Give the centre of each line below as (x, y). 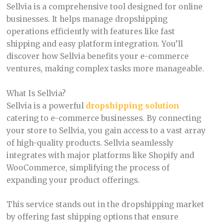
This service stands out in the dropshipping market (105, 205)
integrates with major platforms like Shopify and (100, 155)
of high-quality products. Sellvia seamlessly (90, 143)
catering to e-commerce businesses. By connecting (104, 118)
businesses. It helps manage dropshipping (87, 19)
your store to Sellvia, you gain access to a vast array (106, 130)
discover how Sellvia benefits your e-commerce (97, 56)
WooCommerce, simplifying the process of (88, 167)
